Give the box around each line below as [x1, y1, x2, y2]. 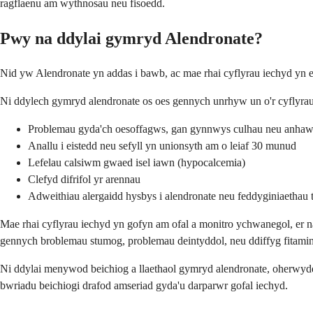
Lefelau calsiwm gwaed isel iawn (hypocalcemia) [28, 156, 245, 168]
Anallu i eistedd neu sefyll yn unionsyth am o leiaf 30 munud [28, 139, 296, 152]
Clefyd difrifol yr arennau [28, 173, 140, 185]
